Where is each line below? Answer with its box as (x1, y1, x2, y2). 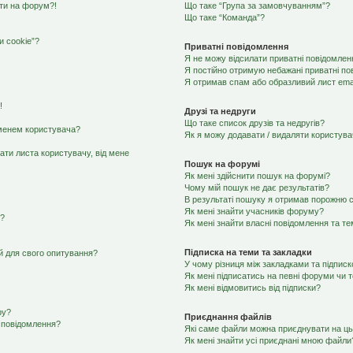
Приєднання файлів (184, 312, 272, 321)
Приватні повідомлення (184, 42, 288, 51)
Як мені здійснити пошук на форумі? (184, 171, 330, 180)
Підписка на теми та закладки (184, 247, 312, 257)
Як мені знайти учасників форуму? (184, 206, 324, 216)
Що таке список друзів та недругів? (184, 118, 325, 128)
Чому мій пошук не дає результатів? (184, 183, 329, 192)
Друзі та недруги (184, 106, 256, 116)
